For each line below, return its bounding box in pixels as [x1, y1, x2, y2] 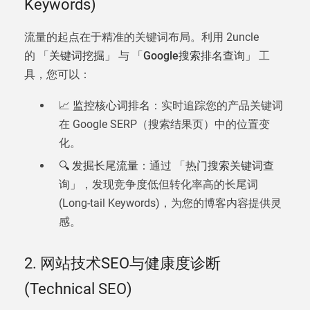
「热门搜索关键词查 [174, 159, 274, 172]
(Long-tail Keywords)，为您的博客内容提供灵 [59, 197, 282, 210]
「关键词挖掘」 [38, 49, 116, 62]
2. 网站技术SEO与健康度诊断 [24, 255, 221, 272]
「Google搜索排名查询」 [132, 49, 256, 62]
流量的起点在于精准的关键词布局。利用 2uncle [24, 30, 259, 44]
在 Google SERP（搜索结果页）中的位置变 [59, 118, 270, 131]
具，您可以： [24, 68, 91, 81]
